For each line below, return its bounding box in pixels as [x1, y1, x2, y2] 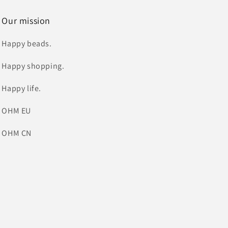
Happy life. [2, 83, 41, 94]
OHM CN [2, 128, 32, 138]
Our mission [2, 15, 50, 26]
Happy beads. [2, 38, 52, 49]
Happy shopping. [2, 61, 65, 71]
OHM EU [2, 105, 31, 116]
